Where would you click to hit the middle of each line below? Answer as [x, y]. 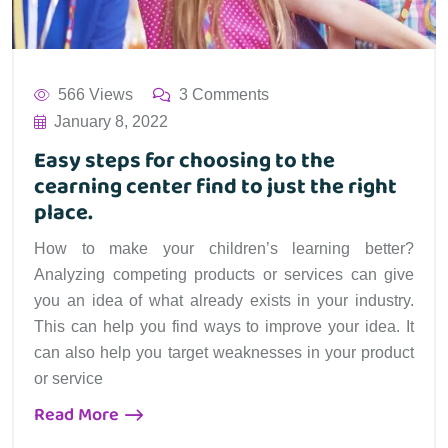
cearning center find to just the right [215, 187]
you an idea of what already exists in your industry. [224, 301]
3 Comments [224, 95]
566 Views [95, 95]
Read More [78, 415]
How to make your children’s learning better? [224, 249]
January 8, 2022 [111, 122]
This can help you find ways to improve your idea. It [224, 327]
